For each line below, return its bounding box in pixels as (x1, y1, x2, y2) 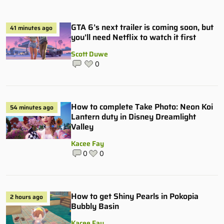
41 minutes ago (10, 23, 52, 33)
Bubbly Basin (71, 200, 119, 213)
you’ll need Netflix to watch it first (71, 31, 196, 44)
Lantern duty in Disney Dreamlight (71, 110, 196, 123)
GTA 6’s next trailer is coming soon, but (71, 21, 213, 34)
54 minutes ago (10, 102, 53, 112)
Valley (71, 120, 93, 133)
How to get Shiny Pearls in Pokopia (71, 190, 198, 203)
